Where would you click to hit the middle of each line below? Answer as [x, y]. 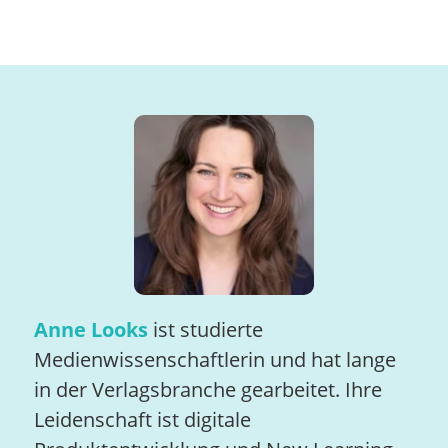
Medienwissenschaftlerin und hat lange [214, 359]
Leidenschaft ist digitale [142, 419]
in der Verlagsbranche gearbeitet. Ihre [207, 389]
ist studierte [205, 329]
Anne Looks [90, 329]
